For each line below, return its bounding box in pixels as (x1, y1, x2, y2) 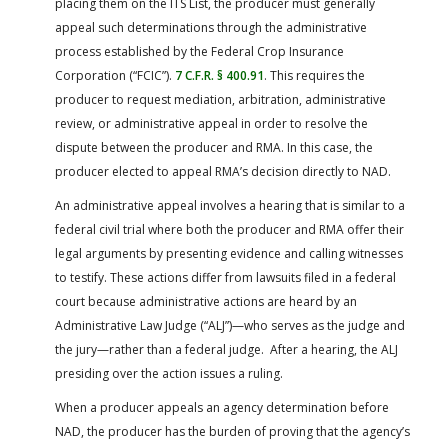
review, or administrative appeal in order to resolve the (55, 114, 368, 132)
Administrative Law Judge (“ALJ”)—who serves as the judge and (55, 316, 405, 334)
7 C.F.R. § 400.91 (175, 66, 264, 84)
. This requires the (264, 66, 365, 84)
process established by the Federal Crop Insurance (55, 42, 344, 60)
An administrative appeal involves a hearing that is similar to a (55, 196, 405, 214)
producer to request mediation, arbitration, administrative (55, 90, 386, 108)
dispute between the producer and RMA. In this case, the (55, 138, 373, 156)
